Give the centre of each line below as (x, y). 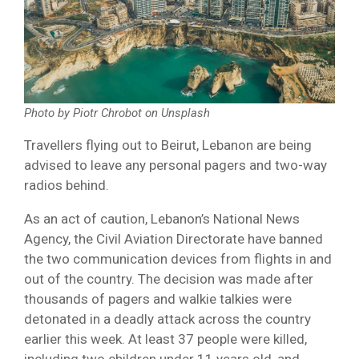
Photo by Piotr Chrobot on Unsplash (117, 113)
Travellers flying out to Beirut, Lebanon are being (168, 145)
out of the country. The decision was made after (169, 279)
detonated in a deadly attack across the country (167, 319)
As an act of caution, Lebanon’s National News (162, 219)
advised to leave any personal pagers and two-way (175, 165)
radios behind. (67, 186)
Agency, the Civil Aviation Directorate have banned (173, 239)
